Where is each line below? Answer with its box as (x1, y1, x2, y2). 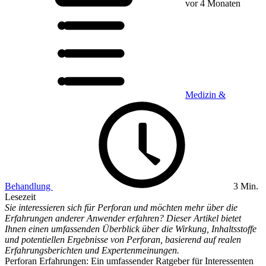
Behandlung (5, 181, 53, 191)
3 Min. (231, 181, 258, 191)
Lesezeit (5, 192, 36, 202)
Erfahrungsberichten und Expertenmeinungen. (5, 245, 179, 255)
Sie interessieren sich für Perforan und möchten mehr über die (5, 202, 237, 213)
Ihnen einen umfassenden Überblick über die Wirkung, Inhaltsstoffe (5, 224, 256, 234)
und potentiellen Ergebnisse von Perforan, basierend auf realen (5, 235, 241, 245)
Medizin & (185, 90, 226, 100)
